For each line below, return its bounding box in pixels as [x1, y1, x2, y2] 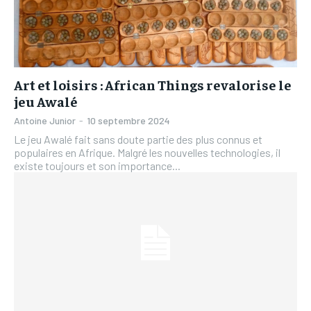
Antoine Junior [14, 114, 76, 126]
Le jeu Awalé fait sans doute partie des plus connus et [14, 132, 262, 146]
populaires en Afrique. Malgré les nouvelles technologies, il [14, 145, 280, 159]
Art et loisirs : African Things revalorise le [14, 75, 292, 93]
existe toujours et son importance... [14, 158, 180, 172]
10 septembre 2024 [87, 114, 170, 126]
